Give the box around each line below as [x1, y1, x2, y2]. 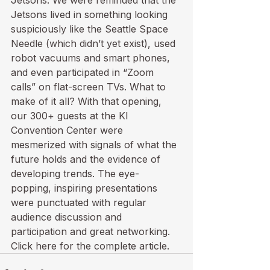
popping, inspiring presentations [11, 182, 160, 194]
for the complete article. [57, 240, 169, 252]
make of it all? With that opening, [11, 95, 165, 107]
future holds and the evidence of [11, 153, 163, 165]
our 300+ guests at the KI [11, 110, 131, 122]
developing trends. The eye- [11, 168, 139, 180]
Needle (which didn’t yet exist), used [11, 37, 178, 49]
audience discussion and [11, 211, 125, 223]
